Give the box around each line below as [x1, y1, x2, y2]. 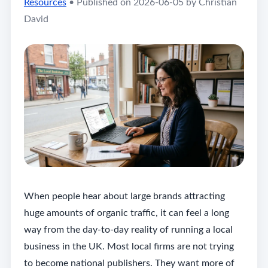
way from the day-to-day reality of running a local [23, 225, 233, 235]
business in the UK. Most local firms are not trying [23, 242, 234, 252]
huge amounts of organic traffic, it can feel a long [23, 208, 229, 218]
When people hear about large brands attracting [23, 191, 225, 202]
